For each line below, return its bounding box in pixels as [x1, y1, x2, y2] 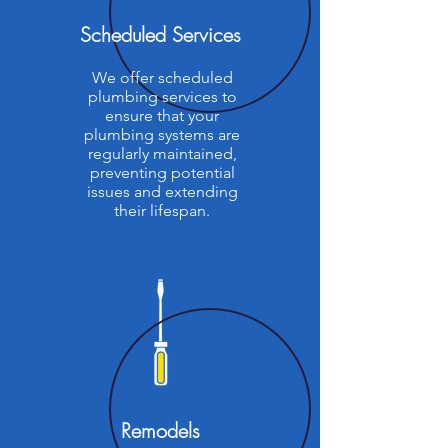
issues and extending [86, 182, 238, 201]
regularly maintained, [87, 144, 237, 163]
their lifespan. [114, 201, 210, 220]
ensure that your [105, 106, 219, 125]
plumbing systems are [84, 125, 240, 144]
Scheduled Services [79, 21, 241, 48]
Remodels [120, 417, 200, 444]
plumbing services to [87, 87, 237, 106]
